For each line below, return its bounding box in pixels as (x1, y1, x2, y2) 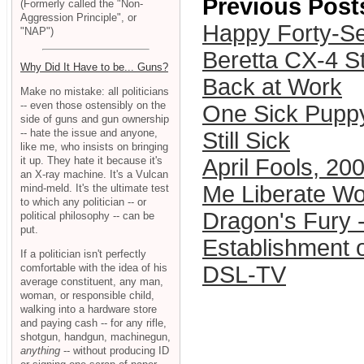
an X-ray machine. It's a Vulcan (20, 168, 168, 181)
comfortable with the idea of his (20, 261, 167, 274)
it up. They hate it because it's (20, 154, 162, 167)
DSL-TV (202, 262, 286, 288)
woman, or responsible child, (20, 288, 154, 301)
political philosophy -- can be (20, 210, 154, 223)
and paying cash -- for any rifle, (20, 316, 167, 329)
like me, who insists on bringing (20, 141, 168, 154)
